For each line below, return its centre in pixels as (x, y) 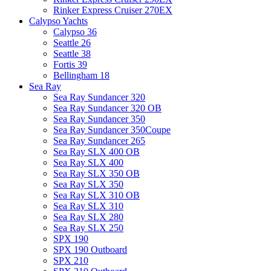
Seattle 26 (72, 42)
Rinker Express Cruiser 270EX (113, 10)
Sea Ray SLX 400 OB (96, 151)
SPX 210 (71, 260)
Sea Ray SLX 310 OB (96, 195)
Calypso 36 (75, 31)
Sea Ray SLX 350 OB (96, 173)
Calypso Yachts (58, 21)
